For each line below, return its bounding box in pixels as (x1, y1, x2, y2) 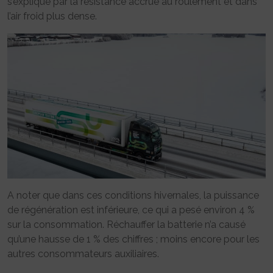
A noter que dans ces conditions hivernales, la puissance (7, 190, 259, 202)
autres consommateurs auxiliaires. (7, 248, 159, 260)
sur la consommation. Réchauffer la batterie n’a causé (7, 219, 246, 231)
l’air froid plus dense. (7, 10, 97, 22)
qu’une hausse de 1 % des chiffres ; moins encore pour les (7, 233, 260, 246)
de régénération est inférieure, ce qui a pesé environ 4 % (7, 204, 255, 216)
